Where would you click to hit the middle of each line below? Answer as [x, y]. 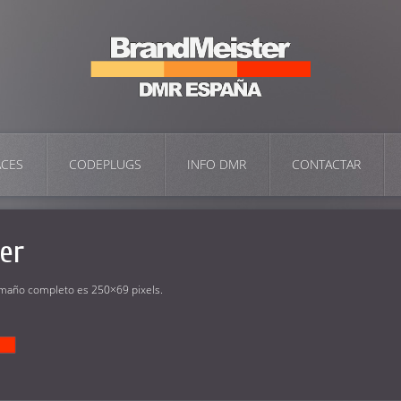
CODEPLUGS [105, 164]
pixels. [146, 289]
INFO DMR [217, 164]
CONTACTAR [326, 164]
